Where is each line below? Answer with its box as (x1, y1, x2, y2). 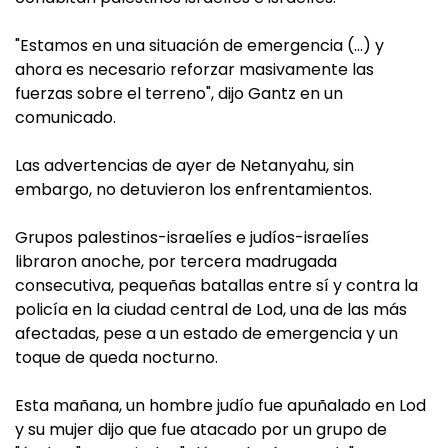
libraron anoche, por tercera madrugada (15, 250, 337, 273)
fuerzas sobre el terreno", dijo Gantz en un (15, 82, 343, 105)
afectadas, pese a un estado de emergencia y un (15, 322, 398, 345)
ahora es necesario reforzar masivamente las (15, 58, 374, 81)
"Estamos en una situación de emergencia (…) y (15, 34, 384, 57)
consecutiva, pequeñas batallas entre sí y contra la (15, 274, 418, 297)
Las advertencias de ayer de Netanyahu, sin (15, 154, 354, 177)
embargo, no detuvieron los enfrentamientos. (15, 178, 372, 201)
